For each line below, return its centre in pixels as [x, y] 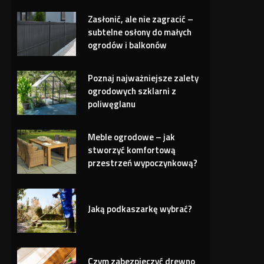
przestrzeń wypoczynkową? [143, 163]
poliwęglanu [112, 104]
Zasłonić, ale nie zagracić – [141, 19]
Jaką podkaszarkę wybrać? [140, 209]
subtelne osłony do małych [140, 32]
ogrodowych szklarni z [132, 91]
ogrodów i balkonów [128, 45]
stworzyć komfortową [132, 150]
